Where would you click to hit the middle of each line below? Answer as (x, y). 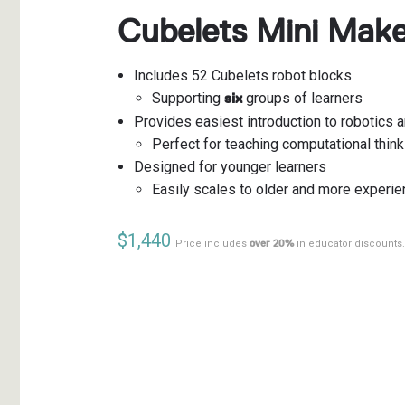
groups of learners (302, 99)
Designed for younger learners (230, 167)
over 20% (271, 244)
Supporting (188, 99)
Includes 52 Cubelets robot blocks (242, 76)
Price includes (212, 244)
